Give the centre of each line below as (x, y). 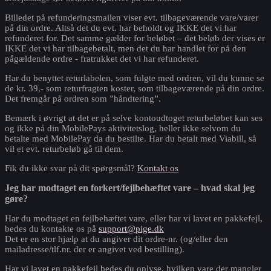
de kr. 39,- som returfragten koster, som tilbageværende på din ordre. (135, 89)
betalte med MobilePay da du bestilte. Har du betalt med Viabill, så (131, 139)
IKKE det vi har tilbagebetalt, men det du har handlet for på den (126, 49)
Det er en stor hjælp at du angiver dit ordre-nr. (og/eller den (116, 239)
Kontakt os (158, 168)
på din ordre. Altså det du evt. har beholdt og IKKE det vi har (121, 28)
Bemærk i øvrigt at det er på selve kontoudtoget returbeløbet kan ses (134, 118)
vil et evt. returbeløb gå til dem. (64, 149)
